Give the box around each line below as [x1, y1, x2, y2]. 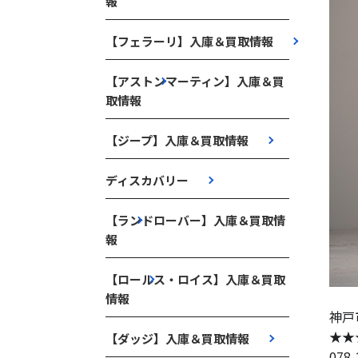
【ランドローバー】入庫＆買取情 [105, 212, 285, 229]
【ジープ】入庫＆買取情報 [105, 132, 249, 149]
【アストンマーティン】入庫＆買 [105, 73, 284, 89]
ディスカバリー [105, 172, 189, 189]
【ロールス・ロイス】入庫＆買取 [105, 271, 285, 288]
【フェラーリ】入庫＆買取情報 [105, 33, 273, 50]
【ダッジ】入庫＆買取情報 [105, 330, 249, 347]
